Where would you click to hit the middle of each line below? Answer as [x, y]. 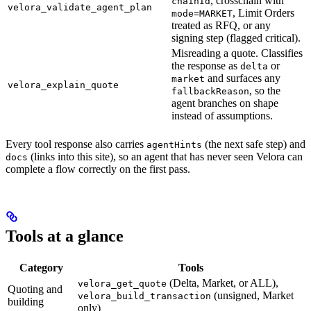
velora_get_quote [122, 283]
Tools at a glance [65, 236]
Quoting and [35, 289]
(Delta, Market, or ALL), [222, 283]
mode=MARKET [202, 13]
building [26, 301]
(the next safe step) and [254, 144]
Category [41, 267]
